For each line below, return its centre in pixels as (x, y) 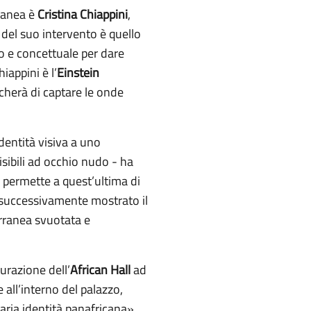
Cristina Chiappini (83, 14)
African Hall (102, 269)
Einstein (78, 72)
